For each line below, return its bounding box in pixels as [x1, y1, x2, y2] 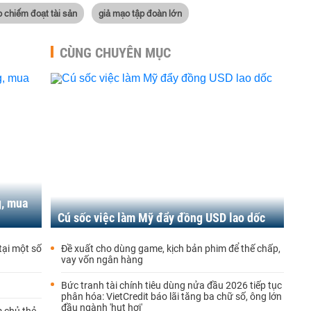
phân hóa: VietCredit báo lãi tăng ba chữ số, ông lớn [61, 291, 282, 302]
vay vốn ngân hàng [61, 254, 143, 265]
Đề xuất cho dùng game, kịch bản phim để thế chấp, [61, 243, 280, 254]
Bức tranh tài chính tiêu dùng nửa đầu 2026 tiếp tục [61, 280, 282, 291]
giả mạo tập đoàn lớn [99, 6, 182, 19]
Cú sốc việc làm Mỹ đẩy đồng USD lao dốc [58, 210, 265, 225]
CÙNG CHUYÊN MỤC [60, 44, 171, 61]
